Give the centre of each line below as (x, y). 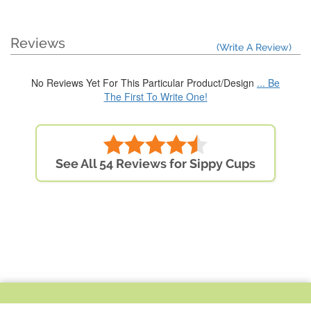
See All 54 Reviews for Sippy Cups (155, 164)
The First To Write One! (155, 97)
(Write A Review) (254, 48)
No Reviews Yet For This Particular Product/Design (144, 83)
